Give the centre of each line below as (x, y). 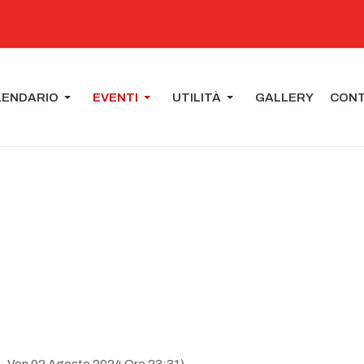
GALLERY (284, 97)
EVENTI (115, 97)
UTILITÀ (197, 97)
